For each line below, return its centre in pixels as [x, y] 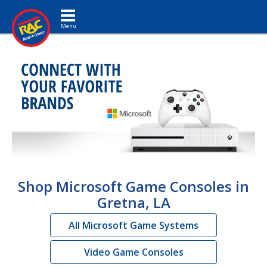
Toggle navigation [87, 9]
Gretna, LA [133, 202]
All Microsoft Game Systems [133, 225]
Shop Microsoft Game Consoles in [133, 186]
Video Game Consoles [133, 252]
